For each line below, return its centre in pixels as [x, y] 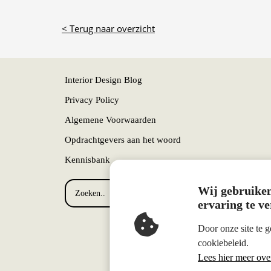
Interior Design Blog [103, 80]
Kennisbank [87, 160]
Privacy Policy [92, 100]
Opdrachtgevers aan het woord [123, 140]
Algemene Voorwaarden [110, 120]
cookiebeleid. [223, 243]
